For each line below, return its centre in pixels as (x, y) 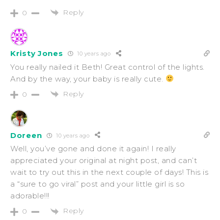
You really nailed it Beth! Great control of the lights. (108, 67)
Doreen (26, 135)
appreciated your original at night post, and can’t (104, 161)
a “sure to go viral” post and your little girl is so (97, 184)
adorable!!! (30, 196)
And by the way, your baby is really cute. (88, 79)
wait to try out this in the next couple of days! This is (109, 172)
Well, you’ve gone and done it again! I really (93, 149)
